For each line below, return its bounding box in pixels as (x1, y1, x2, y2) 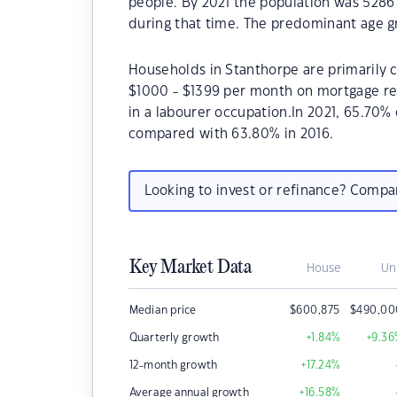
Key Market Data (129, 257, 252, 278)
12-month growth (129, 360, 217, 370)
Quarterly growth (129, 332, 220, 343)
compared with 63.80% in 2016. (128, 128, 334, 141)
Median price (129, 305, 197, 315)
